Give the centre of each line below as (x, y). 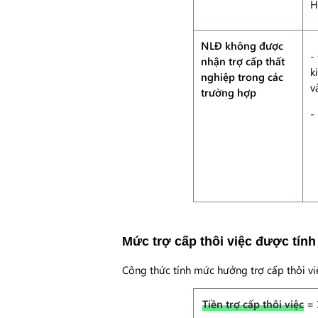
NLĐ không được (242, 45)
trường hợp (229, 92)
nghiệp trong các (242, 77)
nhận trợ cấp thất (243, 61)
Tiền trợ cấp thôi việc (253, 304)
